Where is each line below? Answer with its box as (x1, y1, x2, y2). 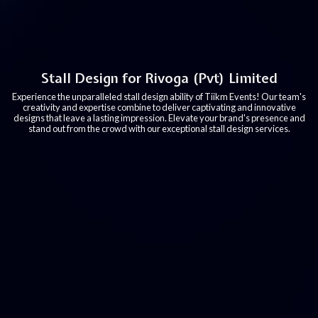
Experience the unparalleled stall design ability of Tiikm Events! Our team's (12, 90, 306, 102)
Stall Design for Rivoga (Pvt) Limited (40, 68, 278, 87)
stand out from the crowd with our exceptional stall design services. (28, 122, 290, 134)
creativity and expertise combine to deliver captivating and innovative (22, 101, 296, 113)
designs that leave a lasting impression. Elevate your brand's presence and (13, 111, 305, 124)
